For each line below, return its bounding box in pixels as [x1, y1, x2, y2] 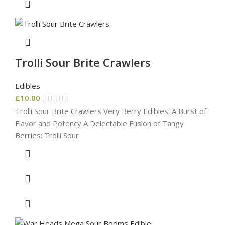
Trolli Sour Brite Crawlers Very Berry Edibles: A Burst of [15, 105, 206, 116]
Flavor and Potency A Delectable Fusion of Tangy [15, 118, 184, 128]
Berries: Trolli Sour [15, 130, 79, 140]
